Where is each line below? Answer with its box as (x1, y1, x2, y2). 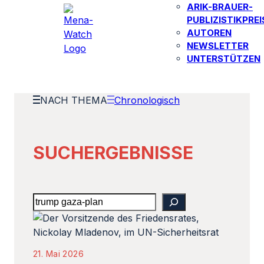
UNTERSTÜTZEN (187, 53, 260, 64)
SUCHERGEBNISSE (33, 142, 193, 163)
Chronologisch (114, 94, 180, 106)
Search (32, 194, 65, 206)
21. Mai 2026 (33, 249, 84, 259)
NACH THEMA (40, 94, 107, 106)
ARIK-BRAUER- (187, 1, 253, 12)
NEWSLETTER (187, 40, 249, 51)
